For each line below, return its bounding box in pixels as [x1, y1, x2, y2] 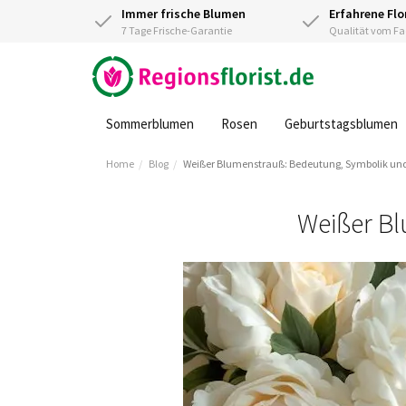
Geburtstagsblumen [285, 115, 398, 132]
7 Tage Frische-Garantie [121, 24, 232, 37]
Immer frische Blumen [121, 5, 246, 22]
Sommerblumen [106, 115, 194, 132]
